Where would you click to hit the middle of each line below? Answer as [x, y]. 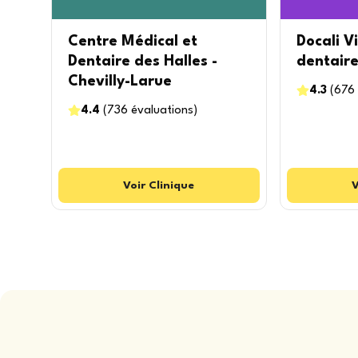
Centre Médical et [133, 42]
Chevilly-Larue [120, 82]
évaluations [162, 111]
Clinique [172, 185]
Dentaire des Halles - [143, 62]
